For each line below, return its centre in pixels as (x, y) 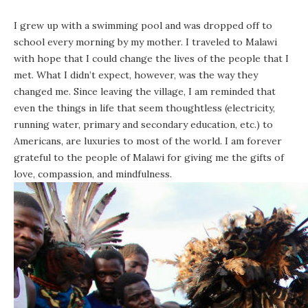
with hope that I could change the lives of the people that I (151, 59)
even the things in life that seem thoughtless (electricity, (144, 108)
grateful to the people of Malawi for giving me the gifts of (149, 158)
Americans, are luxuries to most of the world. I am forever (148, 141)
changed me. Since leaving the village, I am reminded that (145, 92)
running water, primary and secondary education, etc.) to (143, 125)
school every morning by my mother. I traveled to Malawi (145, 42)
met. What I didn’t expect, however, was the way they (136, 75)
